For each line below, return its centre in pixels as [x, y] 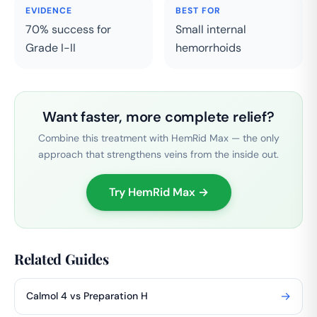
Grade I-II [51, 47]
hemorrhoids [208, 47]
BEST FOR [198, 10]
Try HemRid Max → [158, 192]
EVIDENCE [49, 10]
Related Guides [62, 258]
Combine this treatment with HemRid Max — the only [158, 138]
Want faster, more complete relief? [158, 116]
